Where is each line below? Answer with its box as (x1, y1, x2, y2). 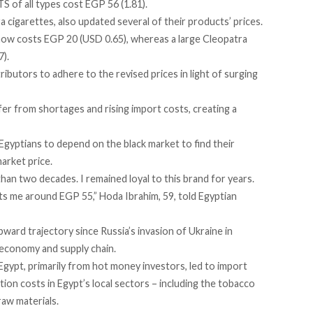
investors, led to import (140, 260, 247, 272)
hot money (92, 260, 140, 272)
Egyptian (196, 190, 237, 203)
